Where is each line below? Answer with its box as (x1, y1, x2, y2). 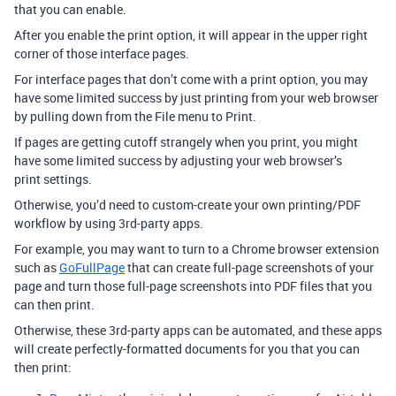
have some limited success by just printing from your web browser (14, 88, 378, 106)
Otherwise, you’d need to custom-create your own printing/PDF (14, 195, 361, 213)
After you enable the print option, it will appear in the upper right (14, 26, 368, 43)
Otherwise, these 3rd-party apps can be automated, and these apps (14, 321, 382, 339)
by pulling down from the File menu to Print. (14, 107, 256, 125)
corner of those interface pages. (14, 44, 189, 62)
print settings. (14, 170, 95, 187)
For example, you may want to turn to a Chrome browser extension (14, 240, 379, 257)
